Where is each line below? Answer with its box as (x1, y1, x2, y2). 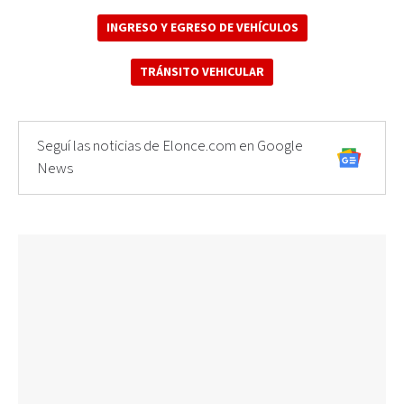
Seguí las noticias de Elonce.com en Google (37, 135, 303, 156)
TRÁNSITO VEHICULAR (140, 63, 264, 80)
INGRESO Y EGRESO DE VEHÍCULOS (106, 19, 298, 36)
